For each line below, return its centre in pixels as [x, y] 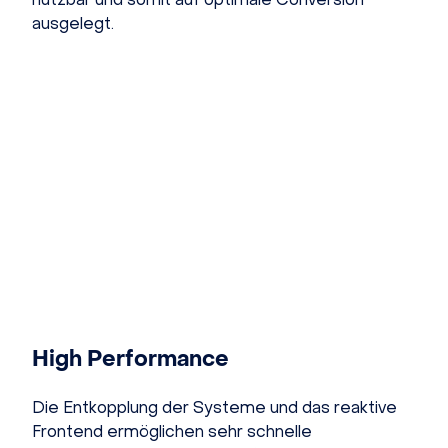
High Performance [130, 358]
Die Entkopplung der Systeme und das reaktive [214, 407]
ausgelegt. [73, 23]
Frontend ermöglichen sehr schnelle [172, 431]
